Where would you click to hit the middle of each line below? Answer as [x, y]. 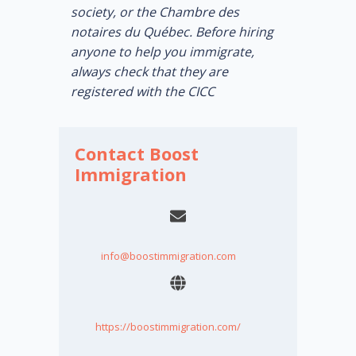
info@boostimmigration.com [168, 255]
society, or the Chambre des [155, 12]
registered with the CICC [143, 91]
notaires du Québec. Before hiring [172, 31]
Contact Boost [137, 153]
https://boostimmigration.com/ [168, 326]
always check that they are [149, 71]
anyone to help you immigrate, [163, 51]
